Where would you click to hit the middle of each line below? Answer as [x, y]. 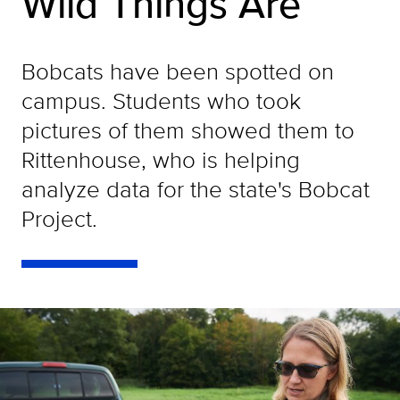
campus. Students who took [161, 100]
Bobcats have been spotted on [178, 71]
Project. [59, 218]
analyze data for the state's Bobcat [196, 189]
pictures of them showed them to [188, 130]
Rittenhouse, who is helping [161, 159]
